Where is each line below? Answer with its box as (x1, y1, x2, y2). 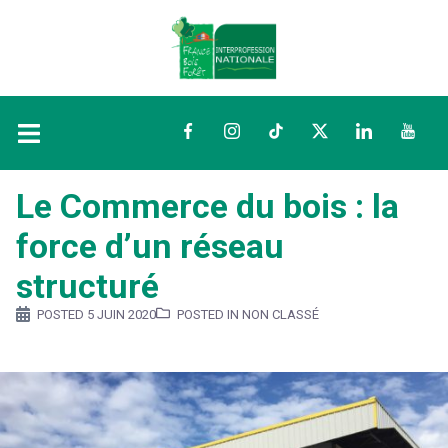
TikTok (268, 123, 314, 143)
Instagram (224, 123, 294, 143)
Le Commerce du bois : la (16, 186, 399, 226)
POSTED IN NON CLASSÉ (177, 307, 319, 323)
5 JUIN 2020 (87, 307, 156, 323)
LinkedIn (356, 123, 416, 143)
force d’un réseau (16, 226, 284, 266)
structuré (16, 266, 159, 306)
